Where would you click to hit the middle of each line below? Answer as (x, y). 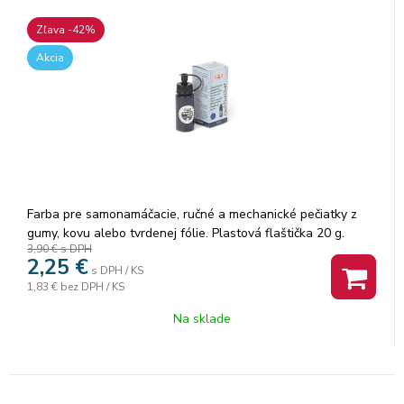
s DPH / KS (117, 270)
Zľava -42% (66, 29)
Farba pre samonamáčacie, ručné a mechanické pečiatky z (192, 214)
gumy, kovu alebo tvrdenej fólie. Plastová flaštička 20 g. (186, 233)
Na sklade (202, 318)
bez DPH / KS (92, 286)
